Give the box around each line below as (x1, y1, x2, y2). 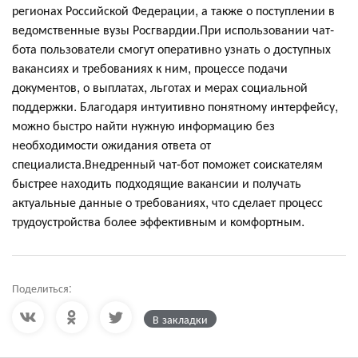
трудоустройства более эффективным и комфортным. (12, 211, 304, 230)
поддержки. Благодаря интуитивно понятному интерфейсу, (12, 96, 338, 115)
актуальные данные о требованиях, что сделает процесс (12, 192, 323, 211)
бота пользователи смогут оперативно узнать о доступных (12, 38, 331, 58)
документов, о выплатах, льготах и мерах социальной (12, 77, 308, 96)
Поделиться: (12, 279, 72, 296)
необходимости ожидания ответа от (12, 134, 211, 153)
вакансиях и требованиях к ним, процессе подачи (12, 58, 288, 77)
